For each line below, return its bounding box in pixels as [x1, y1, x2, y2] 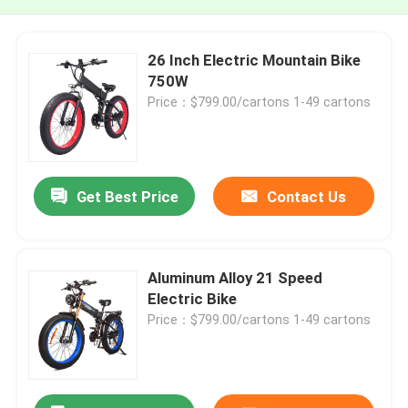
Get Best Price [76, 188, 178, 207]
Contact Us [266, 188, 346, 207]
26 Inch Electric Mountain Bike [148, 50, 362, 69]
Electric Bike [148, 289, 238, 308]
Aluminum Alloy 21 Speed [148, 268, 323, 287]
